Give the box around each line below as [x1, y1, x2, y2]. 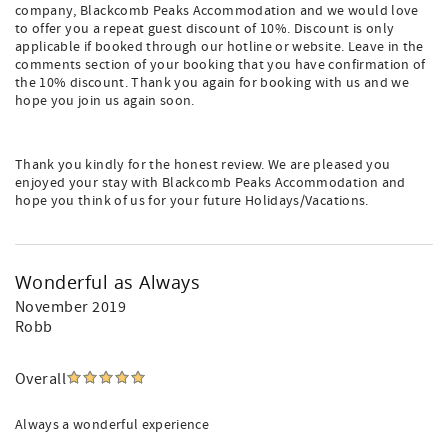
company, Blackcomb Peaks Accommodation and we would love [15, 2, 419, 20]
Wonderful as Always [15, 270, 201, 294]
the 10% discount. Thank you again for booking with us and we [15, 74, 410, 92]
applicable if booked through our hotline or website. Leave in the [15, 38, 424, 56]
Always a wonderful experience [15, 416, 210, 434]
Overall [15, 369, 67, 389]
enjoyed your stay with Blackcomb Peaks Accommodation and [15, 174, 406, 192]
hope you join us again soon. [15, 92, 195, 110]
